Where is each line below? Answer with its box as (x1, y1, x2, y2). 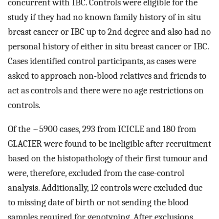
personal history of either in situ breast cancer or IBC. (8, 41, 209, 52)
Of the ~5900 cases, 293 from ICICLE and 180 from (8, 123, 196, 134)
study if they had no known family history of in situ (8, 12, 201, 23)
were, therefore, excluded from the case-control (8, 167, 184, 178)
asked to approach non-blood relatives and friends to (8, 70, 206, 82)
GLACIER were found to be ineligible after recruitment (8, 138, 211, 149)
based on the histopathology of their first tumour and (8, 153, 208, 164)
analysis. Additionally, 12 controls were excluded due (8, 182, 202, 193)
